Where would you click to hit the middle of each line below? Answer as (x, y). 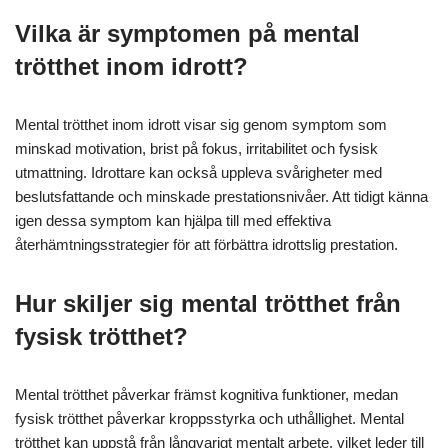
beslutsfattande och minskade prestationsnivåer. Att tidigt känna (221, 197)
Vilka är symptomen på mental (187, 34)
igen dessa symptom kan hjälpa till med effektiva (173, 221)
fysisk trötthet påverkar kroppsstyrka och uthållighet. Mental (209, 419)
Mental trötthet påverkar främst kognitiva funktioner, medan (206, 395)
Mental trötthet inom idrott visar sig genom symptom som (201, 125)
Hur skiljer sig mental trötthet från (208, 304)
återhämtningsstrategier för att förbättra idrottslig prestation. (206, 245)
